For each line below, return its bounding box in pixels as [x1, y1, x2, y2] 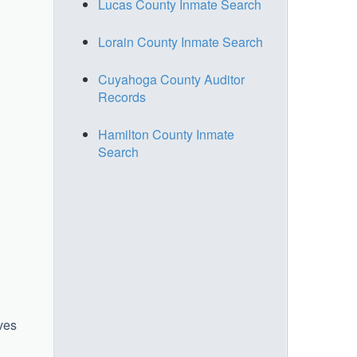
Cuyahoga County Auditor [98, 70, 245, 88]
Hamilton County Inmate [98, 125, 234, 143]
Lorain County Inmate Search [98, 33, 263, 51]
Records [98, 88, 146, 106]
